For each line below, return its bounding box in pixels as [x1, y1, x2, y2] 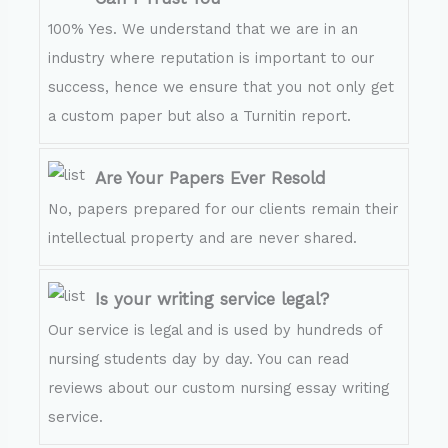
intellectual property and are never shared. [48, 228, 358, 247]
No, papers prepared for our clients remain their [48, 199, 399, 218]
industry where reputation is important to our [48, 49, 375, 68]
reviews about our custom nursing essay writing [48, 379, 390, 398]
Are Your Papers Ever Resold [95, 167, 327, 188]
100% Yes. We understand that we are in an [48, 20, 359, 39]
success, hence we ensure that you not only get [48, 78, 395, 97]
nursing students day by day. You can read [48, 350, 350, 369]
